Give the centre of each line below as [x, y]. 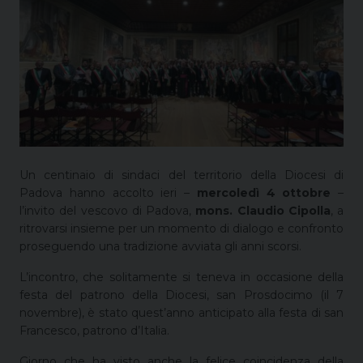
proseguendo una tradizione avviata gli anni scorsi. [160, 246]
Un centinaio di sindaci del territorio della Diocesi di [181, 175]
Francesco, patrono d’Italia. [94, 330]
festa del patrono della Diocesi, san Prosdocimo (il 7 [181, 295]
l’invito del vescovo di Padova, [108, 210]
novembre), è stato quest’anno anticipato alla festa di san [181, 312]
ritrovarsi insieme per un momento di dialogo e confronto [181, 228]
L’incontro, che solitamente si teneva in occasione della [181, 277]
